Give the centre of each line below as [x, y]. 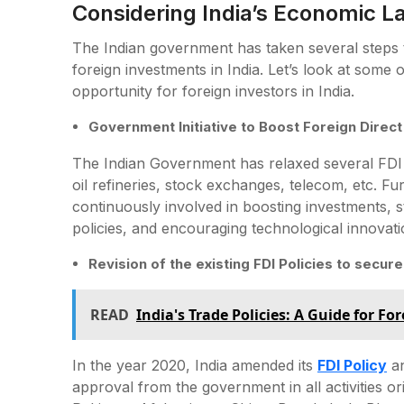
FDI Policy [352, 365]
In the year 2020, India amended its [195, 365]
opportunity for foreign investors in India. [213, 91]
